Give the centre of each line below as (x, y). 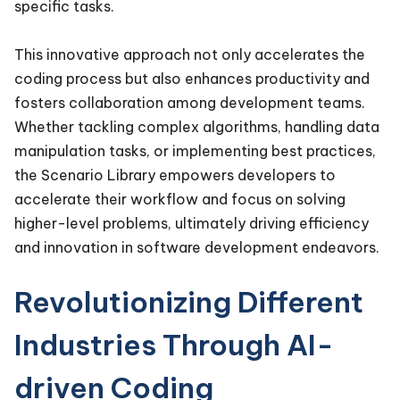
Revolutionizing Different (189, 301)
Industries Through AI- (174, 344)
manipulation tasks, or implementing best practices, (195, 151)
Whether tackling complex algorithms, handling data (197, 127)
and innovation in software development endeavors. (199, 248)
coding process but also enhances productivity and (192, 79)
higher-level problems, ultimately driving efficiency (192, 224)
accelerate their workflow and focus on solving (180, 200)
